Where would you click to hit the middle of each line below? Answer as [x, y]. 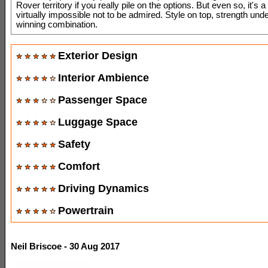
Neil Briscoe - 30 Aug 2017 [65, 246]
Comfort [79, 166]
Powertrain [86, 210]
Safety [74, 144]
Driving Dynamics [103, 188]
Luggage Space [98, 122]
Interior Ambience [103, 77]
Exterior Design [98, 55]
